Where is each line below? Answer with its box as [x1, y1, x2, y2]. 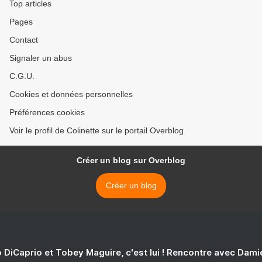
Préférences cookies [9, 108, 85, 118]
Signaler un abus [9, 53, 72, 63]
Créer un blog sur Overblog [77, 156, 185, 166]
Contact [9, 35, 38, 45]
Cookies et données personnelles [9, 89, 133, 99]
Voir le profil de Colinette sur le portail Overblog [9, 126, 184, 136]
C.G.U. [9, 71, 35, 81]
